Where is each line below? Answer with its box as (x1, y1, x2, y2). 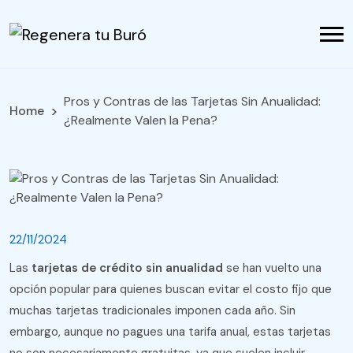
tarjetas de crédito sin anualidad (32, 260, 223, 277)
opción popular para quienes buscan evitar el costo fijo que (9, 281, 332, 298)
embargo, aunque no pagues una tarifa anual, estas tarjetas (9, 324, 331, 340)
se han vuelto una (223, 260, 321, 277)
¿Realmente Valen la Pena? (64, 112, 217, 129)
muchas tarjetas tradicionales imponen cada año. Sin (9, 303, 295, 319)
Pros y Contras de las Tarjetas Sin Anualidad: (64, 93, 321, 110)
